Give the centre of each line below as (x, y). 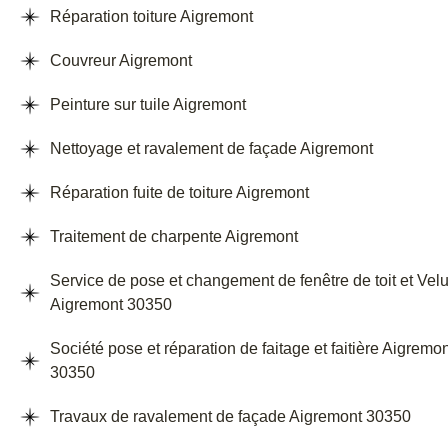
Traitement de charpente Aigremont (174, 237)
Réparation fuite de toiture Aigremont (179, 193)
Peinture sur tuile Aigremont (148, 105)
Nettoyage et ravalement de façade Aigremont (211, 149)
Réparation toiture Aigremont (151, 17)
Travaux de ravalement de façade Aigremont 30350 (230, 417)
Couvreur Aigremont (121, 61)
